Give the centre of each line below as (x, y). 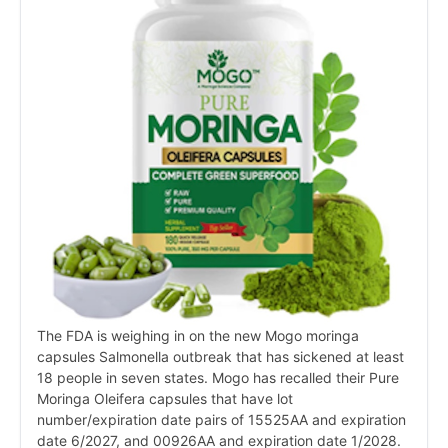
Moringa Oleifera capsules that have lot (165, 398)
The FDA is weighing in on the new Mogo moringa (198, 335)
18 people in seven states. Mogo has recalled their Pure (218, 377)
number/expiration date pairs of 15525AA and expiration (221, 419)
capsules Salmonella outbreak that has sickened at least (220, 356)
